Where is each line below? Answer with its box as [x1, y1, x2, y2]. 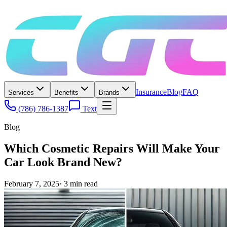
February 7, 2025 [4, 179, 59, 188]
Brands [99, 89, 120, 96]
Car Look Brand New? [4, 155, 122, 169]
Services [8, 89, 34, 96]
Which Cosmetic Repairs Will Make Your [4, 141, 220, 155]
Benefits [54, 89, 79, 96]
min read [68, 179, 98, 188]
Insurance [136, 88, 167, 96]
